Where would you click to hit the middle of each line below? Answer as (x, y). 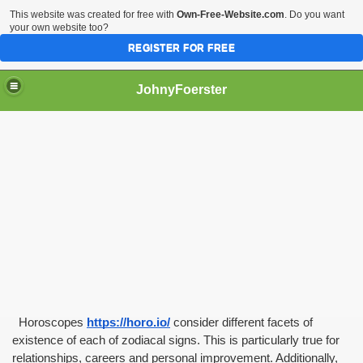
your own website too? (59, 28)
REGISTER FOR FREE (181, 48)
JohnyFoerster (181, 89)
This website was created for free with (93, 15)
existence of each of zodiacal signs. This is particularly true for (176, 340)
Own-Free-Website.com (231, 15)
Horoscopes (48, 322)
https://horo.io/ (128, 322)
